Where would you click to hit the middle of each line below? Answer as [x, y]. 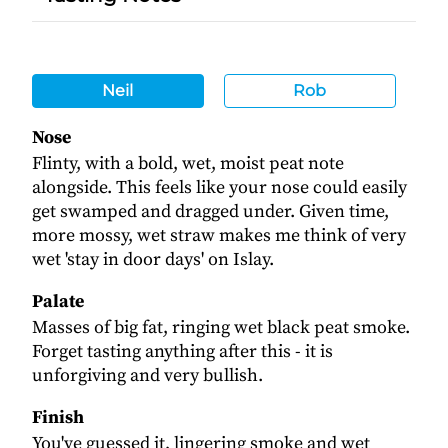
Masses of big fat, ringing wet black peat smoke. [221, 327]
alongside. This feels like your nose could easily [219, 187]
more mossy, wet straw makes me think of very [219, 235]
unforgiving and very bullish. [147, 375]
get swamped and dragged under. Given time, [210, 211]
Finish [58, 417]
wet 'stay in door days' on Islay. [153, 259]
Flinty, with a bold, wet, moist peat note [188, 163]
